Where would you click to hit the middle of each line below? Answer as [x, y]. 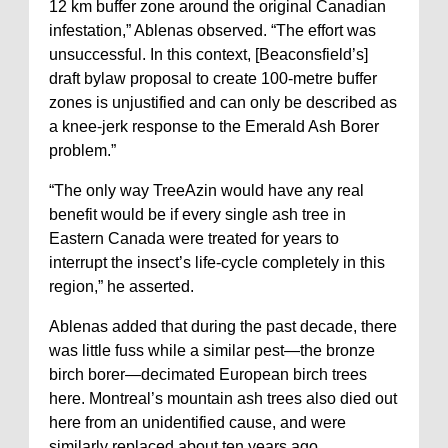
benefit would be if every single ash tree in [197, 215]
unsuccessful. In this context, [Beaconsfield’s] [208, 55]
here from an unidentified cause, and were [197, 423]
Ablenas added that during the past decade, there [223, 327]
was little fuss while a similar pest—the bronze [212, 351]
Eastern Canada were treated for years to [194, 239]
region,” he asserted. [121, 287]
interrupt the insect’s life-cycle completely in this [217, 263]
